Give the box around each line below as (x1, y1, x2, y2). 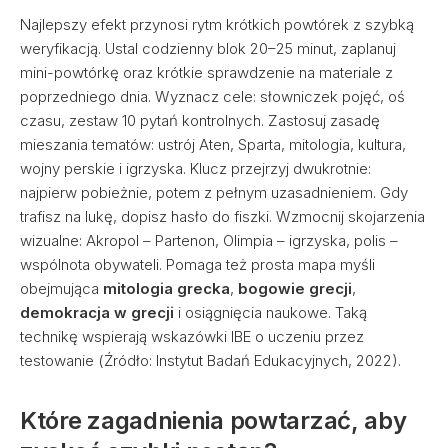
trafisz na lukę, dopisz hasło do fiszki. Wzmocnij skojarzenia (20, 207, 425, 226)
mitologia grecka (103, 279, 230, 298)
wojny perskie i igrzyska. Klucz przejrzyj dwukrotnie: (20, 159, 371, 178)
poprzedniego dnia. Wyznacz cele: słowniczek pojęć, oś (20, 87, 405, 106)
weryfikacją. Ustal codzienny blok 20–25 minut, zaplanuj (20, 39, 396, 58)
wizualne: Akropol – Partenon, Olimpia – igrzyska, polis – (20, 231, 398, 250)
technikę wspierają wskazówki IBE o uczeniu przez (20, 327, 364, 346)
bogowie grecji (238, 279, 352, 298)
